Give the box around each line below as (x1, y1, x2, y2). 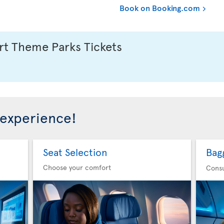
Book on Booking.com (119, 1, 200, 13)
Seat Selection (42, 144, 107, 159)
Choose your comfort (42, 162, 111, 172)
